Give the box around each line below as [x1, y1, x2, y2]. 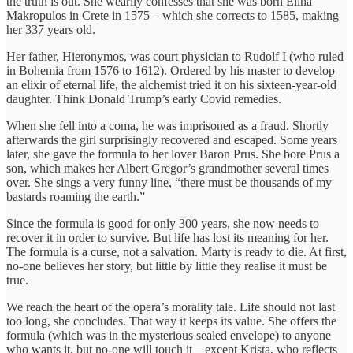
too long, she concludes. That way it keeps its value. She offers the [6, 314, 336, 328]
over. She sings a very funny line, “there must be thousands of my [6, 175, 332, 189]
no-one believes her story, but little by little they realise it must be [6, 258, 327, 273]
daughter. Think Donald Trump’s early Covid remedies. [6, 91, 281, 106]
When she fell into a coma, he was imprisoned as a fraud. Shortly [6, 118, 329, 132]
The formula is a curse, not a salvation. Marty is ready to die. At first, [6, 244, 347, 258]
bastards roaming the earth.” [6, 189, 145, 203]
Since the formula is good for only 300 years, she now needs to [6, 216, 319, 230]
